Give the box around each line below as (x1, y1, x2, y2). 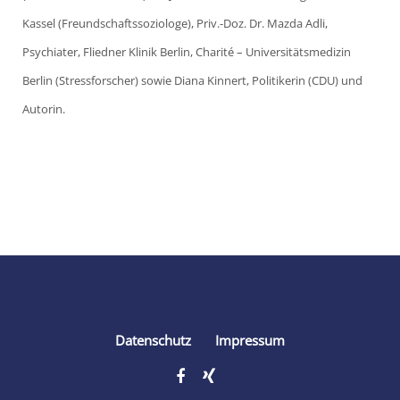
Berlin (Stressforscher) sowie (22, 71, 174, 88)
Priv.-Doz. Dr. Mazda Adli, (196, 14, 328, 31)
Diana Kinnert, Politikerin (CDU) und (174, 71, 362, 88)
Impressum (215, 330, 285, 349)
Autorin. (22, 100, 65, 117)
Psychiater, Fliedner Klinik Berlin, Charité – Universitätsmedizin (22, 43, 351, 60)
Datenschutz (115, 330, 191, 349)
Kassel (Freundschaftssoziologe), (22, 14, 196, 31)
